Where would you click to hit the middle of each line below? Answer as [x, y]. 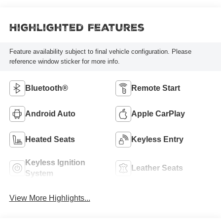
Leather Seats [157, 168]
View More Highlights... [50, 198]
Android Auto [50, 113]
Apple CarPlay [158, 113]
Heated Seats [50, 139]
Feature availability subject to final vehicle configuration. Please [100, 52]
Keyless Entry [157, 139]
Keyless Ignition [55, 162]
